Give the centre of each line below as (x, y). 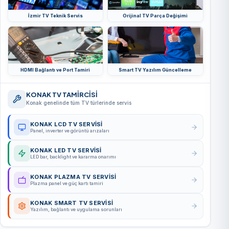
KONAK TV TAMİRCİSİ (62, 95)
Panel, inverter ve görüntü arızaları (70, 130)
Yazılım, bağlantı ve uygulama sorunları (76, 210)
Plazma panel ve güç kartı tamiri (67, 183)
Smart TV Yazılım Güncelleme (155, 70)
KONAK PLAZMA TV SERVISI (73, 177)
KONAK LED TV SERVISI (66, 151)
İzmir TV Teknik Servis (55, 16)
